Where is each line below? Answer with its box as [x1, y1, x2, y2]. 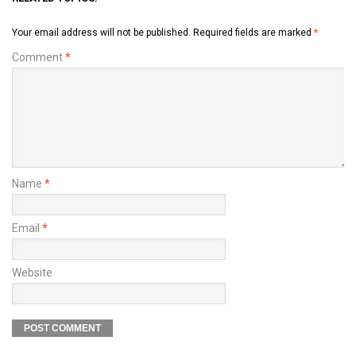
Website [12, 265, 52, 279]
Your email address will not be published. [12, 26, 191, 38]
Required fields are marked [193, 26, 314, 38]
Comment [12, 50, 65, 64]
